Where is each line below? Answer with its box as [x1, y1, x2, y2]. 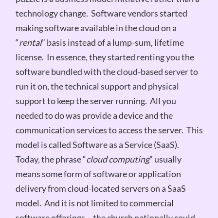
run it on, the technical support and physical [15, 80, 179, 91]
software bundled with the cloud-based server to [15, 66, 198, 77]
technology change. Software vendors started [15, 7, 187, 18]
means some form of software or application [15, 168, 181, 179]
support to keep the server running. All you [15, 95, 176, 106]
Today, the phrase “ [15, 153, 86, 164]
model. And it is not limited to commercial [15, 197, 174, 208]
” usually [149, 153, 182, 164]
